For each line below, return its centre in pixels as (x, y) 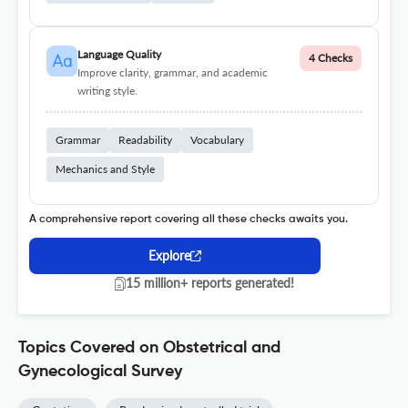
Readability (145, 140)
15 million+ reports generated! (209, 283)
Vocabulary (217, 140)
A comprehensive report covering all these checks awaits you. (189, 220)
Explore (169, 256)
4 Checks (331, 58)
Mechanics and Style (105, 169)
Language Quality (119, 55)
